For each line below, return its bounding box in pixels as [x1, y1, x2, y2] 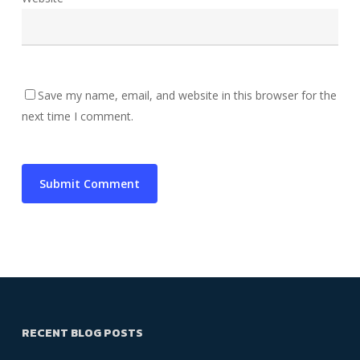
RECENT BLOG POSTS [21, 325, 143, 342]
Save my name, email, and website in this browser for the [37, 87, 337, 103]
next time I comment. [21, 108, 133, 124]
